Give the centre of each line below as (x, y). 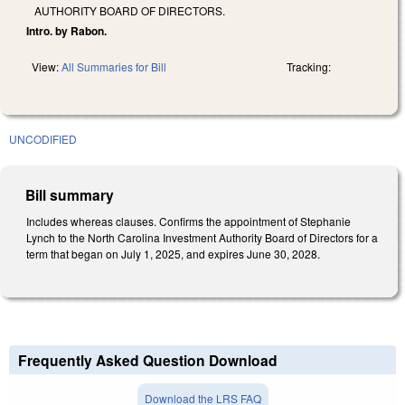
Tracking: (309, 66)
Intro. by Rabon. (66, 30)
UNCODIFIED (43, 138)
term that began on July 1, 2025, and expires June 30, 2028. (173, 253)
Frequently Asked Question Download (148, 361)
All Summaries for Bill (114, 66)
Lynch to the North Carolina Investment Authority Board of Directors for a (202, 237)
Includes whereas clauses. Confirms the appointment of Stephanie (188, 221)
